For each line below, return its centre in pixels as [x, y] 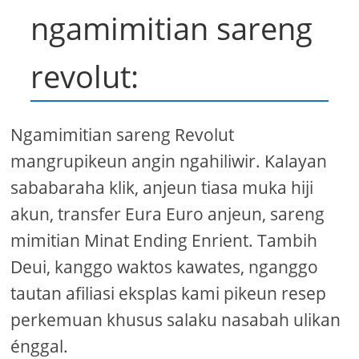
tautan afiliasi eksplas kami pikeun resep [169, 294]
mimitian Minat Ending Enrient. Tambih [164, 241]
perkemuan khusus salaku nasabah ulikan [176, 320]
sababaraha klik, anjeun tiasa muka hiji [162, 188]
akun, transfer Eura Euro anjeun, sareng [168, 214]
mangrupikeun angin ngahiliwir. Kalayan [169, 161]
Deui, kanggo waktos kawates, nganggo [165, 267]
